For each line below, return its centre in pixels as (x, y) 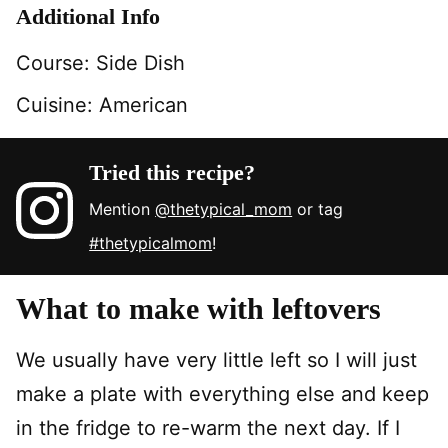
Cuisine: (57, 105)
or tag (318, 209)
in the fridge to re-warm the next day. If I (208, 428)
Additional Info (88, 17)
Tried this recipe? (172, 173)
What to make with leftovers (198, 309)
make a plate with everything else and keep (222, 394)
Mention (122, 209)
